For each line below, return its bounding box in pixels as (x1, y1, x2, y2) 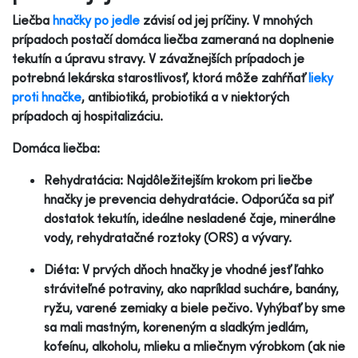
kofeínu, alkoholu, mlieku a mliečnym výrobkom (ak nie (44, 337, 345, 354)
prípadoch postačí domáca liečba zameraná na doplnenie (12, 30, 334, 47)
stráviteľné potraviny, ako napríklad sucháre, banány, (44, 280, 339, 296)
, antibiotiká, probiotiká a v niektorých (82, 88, 289, 105)
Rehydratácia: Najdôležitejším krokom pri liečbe (44, 171, 312, 188)
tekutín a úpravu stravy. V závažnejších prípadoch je (12, 50, 304, 66)
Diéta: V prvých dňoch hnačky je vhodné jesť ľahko (44, 261, 324, 277)
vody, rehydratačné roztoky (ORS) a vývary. (44, 229, 292, 245)
